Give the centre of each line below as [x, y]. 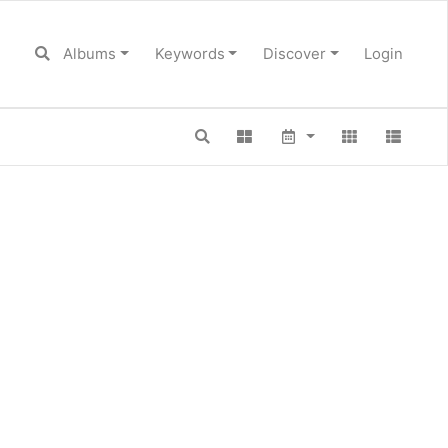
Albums [90, 53]
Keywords [189, 53]
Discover [294, 53]
